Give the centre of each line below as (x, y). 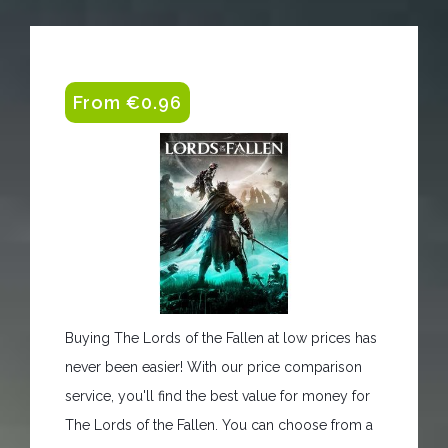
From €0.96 (127, 102)
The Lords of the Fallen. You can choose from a (219, 424)
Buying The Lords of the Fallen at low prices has (221, 337)
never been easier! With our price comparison (213, 366)
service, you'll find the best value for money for (217, 395)
